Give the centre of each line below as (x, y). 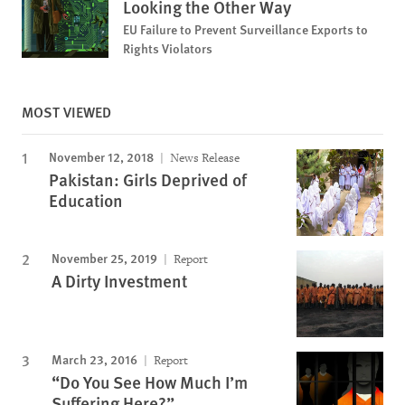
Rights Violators (168, 47)
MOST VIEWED (66, 111)
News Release (203, 157)
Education (86, 200)
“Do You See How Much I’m (150, 381)
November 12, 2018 (101, 156)
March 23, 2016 (94, 358)
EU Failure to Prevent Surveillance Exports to (245, 28)
